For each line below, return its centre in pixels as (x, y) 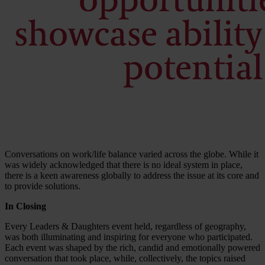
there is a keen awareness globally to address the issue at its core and (132, 175)
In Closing (25, 206)
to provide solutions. (43, 186)
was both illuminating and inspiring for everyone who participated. (129, 237)
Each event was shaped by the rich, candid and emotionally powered (132, 247)
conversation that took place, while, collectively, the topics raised (125, 258)
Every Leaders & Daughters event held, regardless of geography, (125, 226)
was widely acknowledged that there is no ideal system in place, (124, 164)
